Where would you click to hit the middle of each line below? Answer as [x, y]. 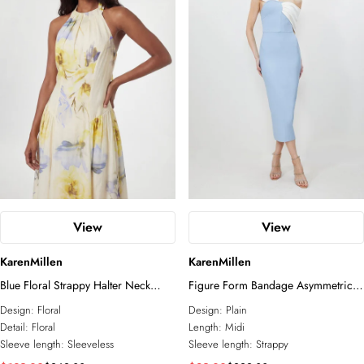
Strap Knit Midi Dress [240, 302]
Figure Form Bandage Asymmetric [271, 285]
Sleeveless [91, 344]
